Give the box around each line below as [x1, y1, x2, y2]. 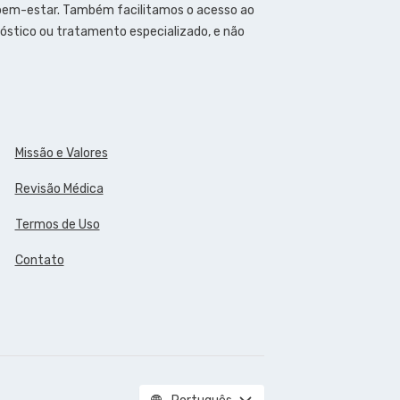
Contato [14, 253, 64, 269]
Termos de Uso [14, 217, 100, 233]
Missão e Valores [14, 146, 108, 162]
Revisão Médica [14, 181, 104, 197]
